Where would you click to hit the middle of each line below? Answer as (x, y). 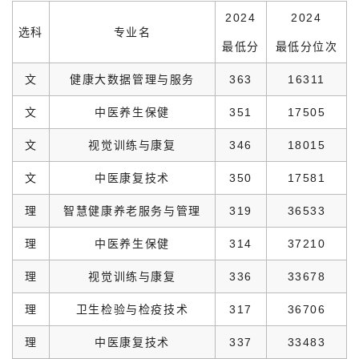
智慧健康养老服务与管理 (132, 210)
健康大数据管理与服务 (132, 79)
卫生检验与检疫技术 (132, 309)
